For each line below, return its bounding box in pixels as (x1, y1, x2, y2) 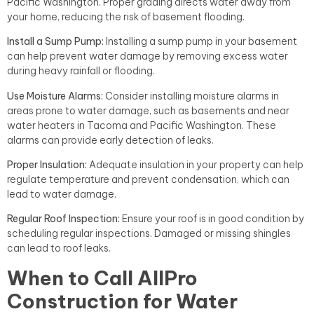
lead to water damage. (7, 188, 116, 201)
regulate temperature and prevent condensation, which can (7, 173, 289, 186)
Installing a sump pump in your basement (104, 35, 297, 48)
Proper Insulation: (7, 158, 87, 172)
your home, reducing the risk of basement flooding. (7, 10, 245, 23)
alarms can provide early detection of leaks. (7, 133, 214, 146)
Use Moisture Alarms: (7, 89, 103, 102)
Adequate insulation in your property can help (87, 158, 303, 172)
